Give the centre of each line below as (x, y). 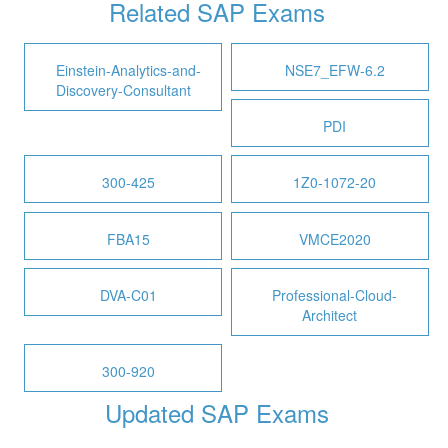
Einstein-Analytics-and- (128, 69)
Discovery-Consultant (123, 89)
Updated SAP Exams (216, 413)
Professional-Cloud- (335, 294)
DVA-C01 (128, 294)
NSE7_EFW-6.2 (334, 69)
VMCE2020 (334, 238)
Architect (330, 314)
